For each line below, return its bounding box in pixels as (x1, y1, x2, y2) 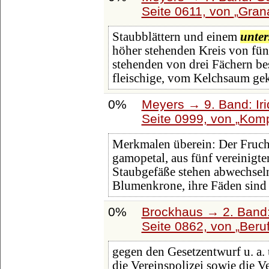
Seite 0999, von (141, 111, 235, 125)
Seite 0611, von (141, 4, 234, 18)
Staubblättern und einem (112, 30, 240, 44)
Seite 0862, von (141, 219, 235, 233)
